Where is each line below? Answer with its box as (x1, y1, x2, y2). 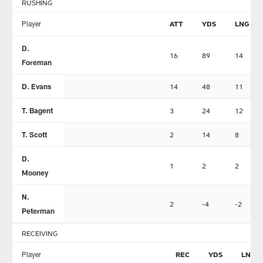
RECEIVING (21, 229, 58, 238)
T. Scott (21, 130, 47, 139)
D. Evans (21, 82, 51, 91)
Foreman (21, 58, 52, 67)
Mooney (21, 168, 48, 177)
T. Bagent (21, 106, 53, 115)
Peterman (21, 207, 55, 215)
